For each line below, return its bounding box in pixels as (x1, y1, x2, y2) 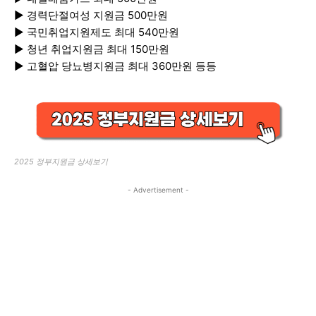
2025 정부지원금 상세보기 (14, 157, 108, 167)
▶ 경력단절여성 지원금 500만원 (14, 8, 168, 23)
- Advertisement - (127, 186, 189, 195)
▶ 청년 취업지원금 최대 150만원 (14, 42, 169, 56)
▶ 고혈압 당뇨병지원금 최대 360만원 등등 (14, 59, 217, 73)
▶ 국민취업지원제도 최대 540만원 (14, 25, 179, 39)
